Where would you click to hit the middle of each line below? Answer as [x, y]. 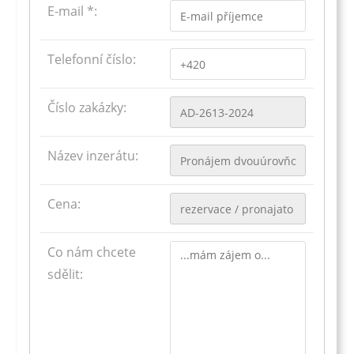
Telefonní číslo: [92, 60]
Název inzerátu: [93, 156]
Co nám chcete [92, 252]
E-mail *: [73, 11]
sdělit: [66, 275]
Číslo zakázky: [87, 108]
